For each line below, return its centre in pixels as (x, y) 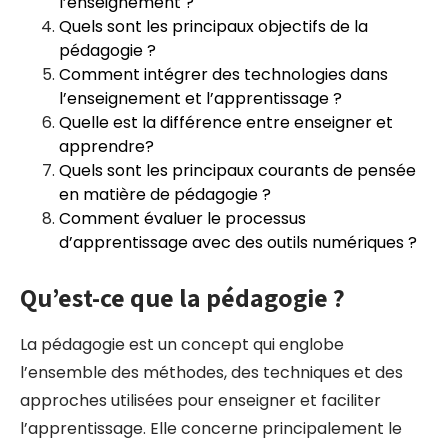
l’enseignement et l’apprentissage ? (200, 98)
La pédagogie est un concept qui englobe (182, 344)
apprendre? (106, 146)
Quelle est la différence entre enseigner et (226, 122)
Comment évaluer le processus (182, 218)
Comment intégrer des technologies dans (223, 74)
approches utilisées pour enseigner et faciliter (200, 400)
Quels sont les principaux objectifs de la (213, 26)
